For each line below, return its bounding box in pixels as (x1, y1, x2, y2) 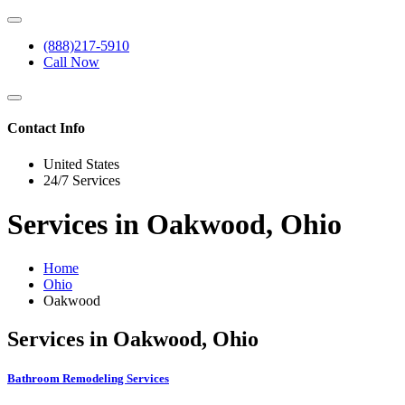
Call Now (43, 54, 99, 70)
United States (43, 155, 119, 172)
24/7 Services (43, 172, 120, 188)
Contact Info (7, 120, 85, 137)
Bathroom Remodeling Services (7, 372, 169, 386)
